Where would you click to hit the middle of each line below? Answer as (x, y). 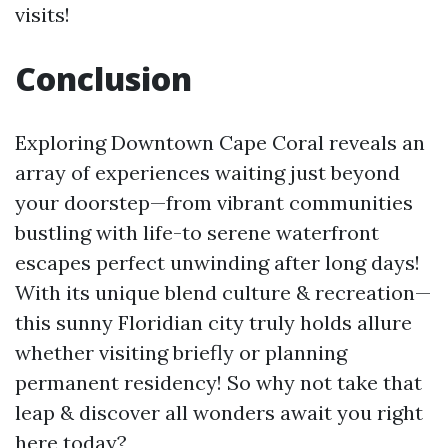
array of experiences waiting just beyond (207, 172)
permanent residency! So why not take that (218, 382)
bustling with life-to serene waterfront (197, 232)
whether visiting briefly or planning (181, 352)
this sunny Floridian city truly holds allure (213, 322)
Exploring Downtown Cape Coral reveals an (220, 142)
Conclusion (103, 78)
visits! (42, 14)
